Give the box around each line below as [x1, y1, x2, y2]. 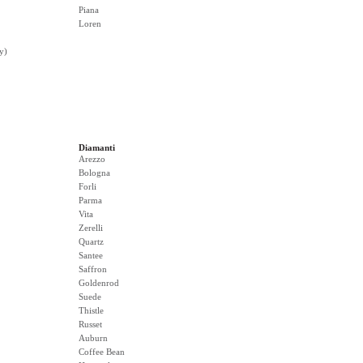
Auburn [79, 333, 108, 343]
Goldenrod [79, 278, 119, 288]
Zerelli [79, 223, 103, 233]
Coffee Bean [79, 347, 125, 357]
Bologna [79, 168, 110, 177]
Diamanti [79, 143, 115, 152]
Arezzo [79, 154, 105, 164]
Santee [79, 250, 103, 260]
